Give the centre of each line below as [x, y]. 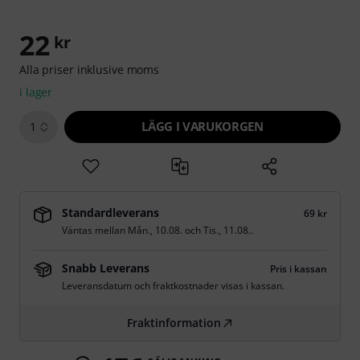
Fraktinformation [174, 323]
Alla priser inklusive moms [90, 70]
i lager [36, 92]
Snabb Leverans [106, 268]
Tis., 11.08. [227, 230]
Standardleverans [110, 213]
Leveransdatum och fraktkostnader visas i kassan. [173, 286]
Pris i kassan [299, 269]
